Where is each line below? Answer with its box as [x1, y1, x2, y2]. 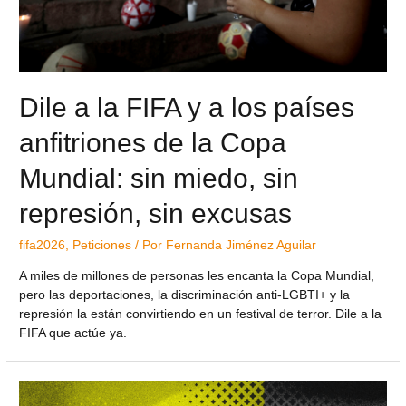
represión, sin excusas [19, 198, 293, 229]
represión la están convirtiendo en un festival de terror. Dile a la [19, 306, 382, 321]
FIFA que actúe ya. [19, 325, 128, 340]
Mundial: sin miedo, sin [19, 163, 299, 194]
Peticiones [72, 238, 132, 253]
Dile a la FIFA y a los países [19, 92, 355, 123]
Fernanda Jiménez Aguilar [166, 238, 317, 253]
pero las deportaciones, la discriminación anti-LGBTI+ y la [19, 287, 351, 302]
